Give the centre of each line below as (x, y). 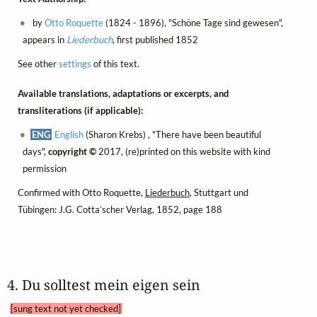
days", (35, 152)
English (69, 135)
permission (44, 169)
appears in (44, 39)
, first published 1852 (155, 39)
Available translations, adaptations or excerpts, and (123, 94)
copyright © (72, 152)
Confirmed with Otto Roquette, (81, 193)
